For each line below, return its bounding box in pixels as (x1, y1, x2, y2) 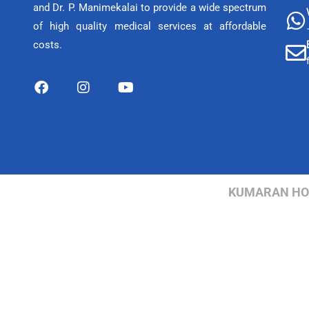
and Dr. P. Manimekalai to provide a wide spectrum (33, 1, 267, 14)
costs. (33, 39, 62, 52)
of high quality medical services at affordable (33, 20, 267, 33)
